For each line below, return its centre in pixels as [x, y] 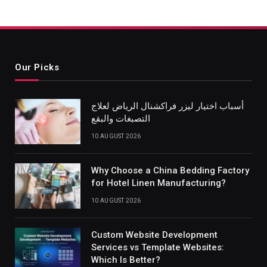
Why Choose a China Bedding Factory [170, 171]
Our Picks [37, 68]
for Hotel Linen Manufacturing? [159, 183]
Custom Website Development [154, 235]
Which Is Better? [126, 260]
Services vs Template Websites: [158, 248]
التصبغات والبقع [121, 119]
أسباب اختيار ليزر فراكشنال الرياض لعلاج [167, 106]
